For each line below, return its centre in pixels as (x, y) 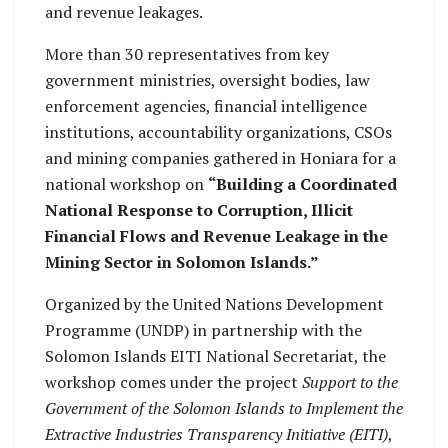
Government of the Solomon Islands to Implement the (224, 407)
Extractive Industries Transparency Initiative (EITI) (216, 433)
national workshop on (126, 183)
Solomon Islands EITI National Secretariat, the (215, 355)
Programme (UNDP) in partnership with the (203, 329)
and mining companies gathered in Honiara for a (220, 157)
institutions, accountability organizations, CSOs (218, 131)
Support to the (350, 381)
